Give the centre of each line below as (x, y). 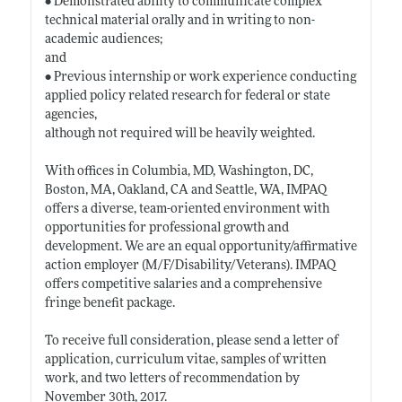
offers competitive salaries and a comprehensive (183, 284)
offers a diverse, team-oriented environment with (187, 209)
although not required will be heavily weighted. (179, 134)
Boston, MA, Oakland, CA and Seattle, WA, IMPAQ (185, 190)
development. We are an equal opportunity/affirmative (201, 247)
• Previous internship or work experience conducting (200, 77)
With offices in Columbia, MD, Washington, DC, (179, 171)
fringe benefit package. (109, 303)
